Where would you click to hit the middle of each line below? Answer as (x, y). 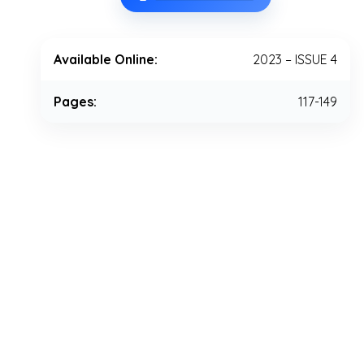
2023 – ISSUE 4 (295, 60)
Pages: (75, 102)
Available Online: (106, 60)
